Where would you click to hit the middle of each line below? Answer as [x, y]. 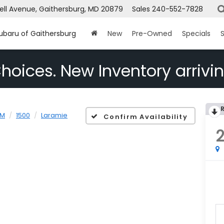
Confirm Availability [146, 116]
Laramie [54, 115]
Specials [196, 34]
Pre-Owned [152, 34]
